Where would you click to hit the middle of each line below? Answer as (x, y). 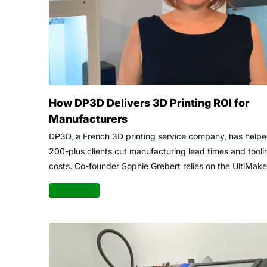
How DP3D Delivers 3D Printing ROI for (149, 103)
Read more (71, 191)
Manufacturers (88, 119)
